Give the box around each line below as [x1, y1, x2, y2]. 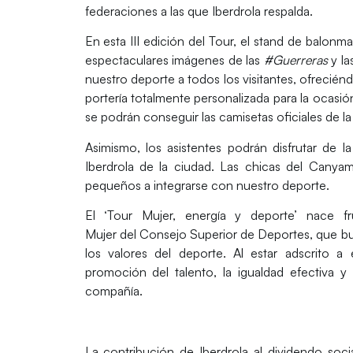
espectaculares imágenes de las [84, 52, 261, 69]
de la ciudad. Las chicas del [133, 158, 309, 174]
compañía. [84, 283, 146, 299]
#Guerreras [260, 52, 328, 69]
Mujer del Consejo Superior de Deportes [84, 226, 310, 243]
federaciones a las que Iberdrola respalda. [84, 2, 313, 19]
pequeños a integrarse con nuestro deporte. [84, 176, 333, 193]
